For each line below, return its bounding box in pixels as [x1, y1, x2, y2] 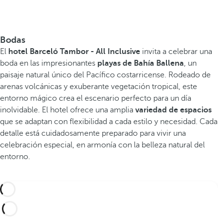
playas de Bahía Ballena [97, 59, 184, 68]
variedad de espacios [135, 106, 212, 115]
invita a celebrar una [142, 47, 212, 56]
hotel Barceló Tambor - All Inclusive [8, 47, 142, 56]
